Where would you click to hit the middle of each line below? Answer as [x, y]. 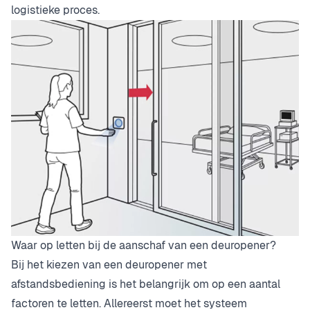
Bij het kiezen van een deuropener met [109, 265]
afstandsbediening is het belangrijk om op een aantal [146, 284]
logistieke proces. [55, 10]
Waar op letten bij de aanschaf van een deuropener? [144, 246]
